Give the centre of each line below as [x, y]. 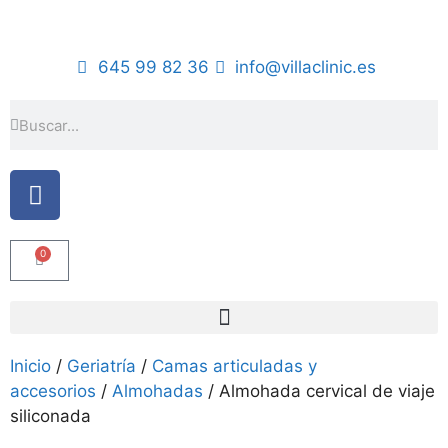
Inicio [30, 366]
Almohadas [157, 391]
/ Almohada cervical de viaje [319, 391]
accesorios [53, 391]
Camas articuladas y [234, 366]
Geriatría [101, 366]
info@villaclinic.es [306, 67]
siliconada [50, 416]
